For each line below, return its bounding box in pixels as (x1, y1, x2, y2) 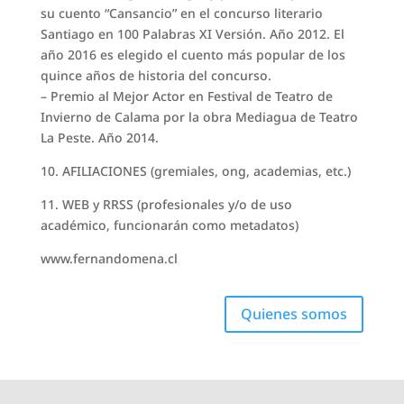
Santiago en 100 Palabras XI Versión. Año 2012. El (40, 25, 344, 43)
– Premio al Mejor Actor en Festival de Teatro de (40, 87, 333, 106)
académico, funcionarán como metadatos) (40, 216, 298, 234)
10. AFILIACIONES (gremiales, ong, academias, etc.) (40, 162, 351, 180)
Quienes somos (241, 303, 348, 324)
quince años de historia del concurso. (40, 67, 271, 85)
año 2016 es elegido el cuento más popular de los (40, 46, 345, 64)
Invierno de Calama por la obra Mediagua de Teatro (40, 108, 358, 126)
